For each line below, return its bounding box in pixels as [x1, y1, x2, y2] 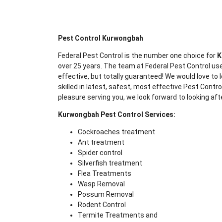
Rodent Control [78, 200, 126, 209]
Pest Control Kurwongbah [58, 34, 143, 42]
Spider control [78, 148, 122, 157]
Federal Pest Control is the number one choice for [58, 51, 217, 59]
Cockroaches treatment [78, 127, 155, 136]
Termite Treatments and [78, 211, 159, 219]
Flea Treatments [78, 169, 131, 177]
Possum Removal [78, 190, 134, 198]
